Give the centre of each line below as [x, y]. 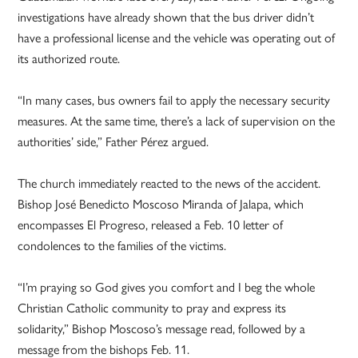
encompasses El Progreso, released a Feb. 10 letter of [151, 225]
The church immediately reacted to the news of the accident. [169, 184]
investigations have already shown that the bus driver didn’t [166, 18]
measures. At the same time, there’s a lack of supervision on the [177, 121]
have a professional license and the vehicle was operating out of [177, 38]
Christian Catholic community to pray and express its [152, 308]
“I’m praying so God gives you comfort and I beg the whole [167, 288]
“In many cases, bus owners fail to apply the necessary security [174, 101]
